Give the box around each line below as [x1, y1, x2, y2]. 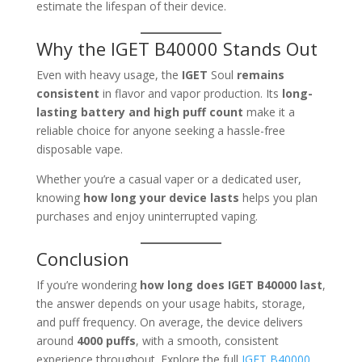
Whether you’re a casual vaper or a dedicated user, [36, 171, 301, 187]
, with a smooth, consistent [135, 333, 279, 349]
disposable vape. [36, 141, 123, 158]
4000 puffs [76, 333, 136, 349]
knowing [36, 190, 83, 206]
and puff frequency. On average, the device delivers [36, 314, 303, 330]
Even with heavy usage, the [36, 67, 182, 83]
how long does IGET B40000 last [139, 277, 322, 293]
